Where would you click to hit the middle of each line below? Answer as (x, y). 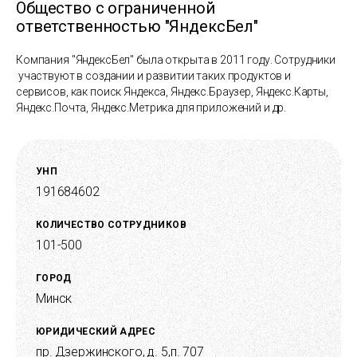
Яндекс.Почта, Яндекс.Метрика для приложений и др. (151, 108)
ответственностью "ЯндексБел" (137, 27)
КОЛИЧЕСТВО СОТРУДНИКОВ (111, 225)
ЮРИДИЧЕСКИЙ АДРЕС (96, 332)
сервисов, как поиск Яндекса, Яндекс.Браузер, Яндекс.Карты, (172, 92)
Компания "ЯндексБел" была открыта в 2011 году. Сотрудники (176, 60)
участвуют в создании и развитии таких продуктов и (153, 76)
